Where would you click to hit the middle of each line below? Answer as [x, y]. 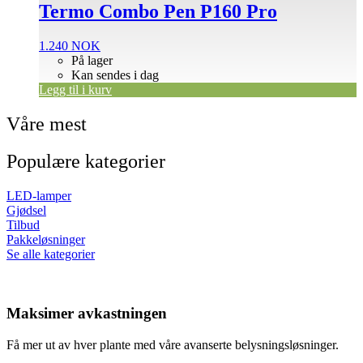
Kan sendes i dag [115, 75]
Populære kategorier [86, 162]
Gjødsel [26, 211]
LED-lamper [39, 196]
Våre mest [47, 124]
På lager [92, 60]
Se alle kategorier [51, 254]
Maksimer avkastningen [87, 314]
